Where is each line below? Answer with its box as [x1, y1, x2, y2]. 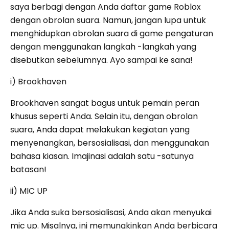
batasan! [10, 164, 47, 176]
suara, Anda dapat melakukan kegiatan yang [10, 124, 190, 136]
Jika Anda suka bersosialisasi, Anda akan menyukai [10, 207, 212, 219]
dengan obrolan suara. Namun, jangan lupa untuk [10, 14, 206, 27]
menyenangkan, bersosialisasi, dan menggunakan [10, 137, 209, 149]
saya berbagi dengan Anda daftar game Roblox [10, 1, 201, 13]
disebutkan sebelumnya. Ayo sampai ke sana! [10, 54, 193, 66]
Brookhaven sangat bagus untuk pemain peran [10, 97, 199, 109]
